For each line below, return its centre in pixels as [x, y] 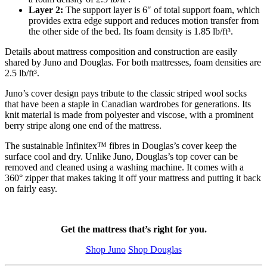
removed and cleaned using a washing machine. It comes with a [124, 167]
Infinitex [81, 145]
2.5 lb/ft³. [22, 73]
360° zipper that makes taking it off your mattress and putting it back [133, 178]
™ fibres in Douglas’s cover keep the [167, 145]
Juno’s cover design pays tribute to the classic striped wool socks [126, 93]
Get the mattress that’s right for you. [133, 229]
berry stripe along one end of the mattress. [83, 125]
